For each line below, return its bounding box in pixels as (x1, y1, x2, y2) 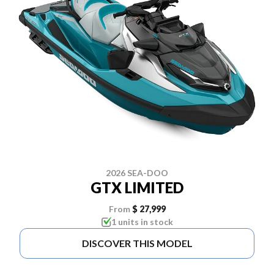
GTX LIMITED (91, 178, 183, 196)
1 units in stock (111, 216, 173, 227)
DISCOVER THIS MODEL (81, 237, 193, 249)
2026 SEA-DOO (106, 167, 168, 178)
